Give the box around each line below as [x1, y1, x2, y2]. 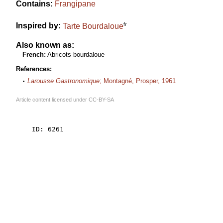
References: [16, 65, 52, 73]
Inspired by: [16, 21, 61, 30]
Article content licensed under [16, 97, 89, 103]
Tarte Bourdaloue [63, 21, 123, 30]
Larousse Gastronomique [27, 77, 100, 85]
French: [22, 50, 46, 58]
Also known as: [16, 40, 74, 49]
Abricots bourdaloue [47, 50, 105, 58]
